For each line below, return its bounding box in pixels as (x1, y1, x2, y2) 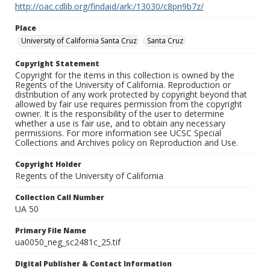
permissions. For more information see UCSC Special (15, 127, 221, 139)
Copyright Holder (15, 159, 81, 170)
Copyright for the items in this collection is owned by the (15, 69, 234, 81)
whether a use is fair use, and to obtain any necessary (15, 118, 225, 130)
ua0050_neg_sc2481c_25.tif (15, 236, 121, 248)
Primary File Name (15, 225, 86, 236)
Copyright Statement (15, 58, 99, 69)
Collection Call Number (15, 192, 104, 203)
